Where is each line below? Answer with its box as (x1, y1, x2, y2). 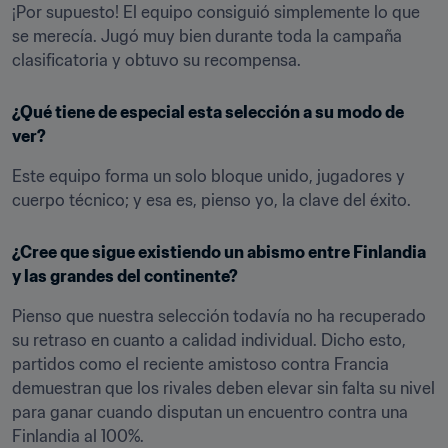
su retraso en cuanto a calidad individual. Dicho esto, (12, 330, 406, 350)
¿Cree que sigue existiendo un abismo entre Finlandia (12, 242, 426, 262)
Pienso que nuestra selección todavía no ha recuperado (12, 306, 426, 326)
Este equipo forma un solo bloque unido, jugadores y (12, 166, 405, 186)
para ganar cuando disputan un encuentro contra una (12, 402, 408, 422)
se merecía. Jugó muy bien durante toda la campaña (12, 26, 402, 46)
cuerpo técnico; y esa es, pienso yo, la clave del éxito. (12, 190, 411, 210)
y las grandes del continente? (12, 266, 238, 286)
